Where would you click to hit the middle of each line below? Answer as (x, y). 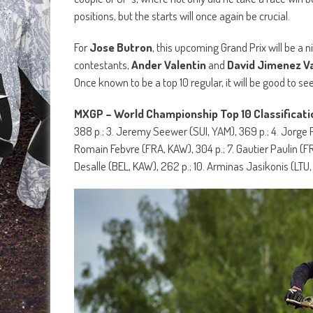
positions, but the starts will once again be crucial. (182, 15)
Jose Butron (121, 47)
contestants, (103, 64)
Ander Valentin (169, 64)
